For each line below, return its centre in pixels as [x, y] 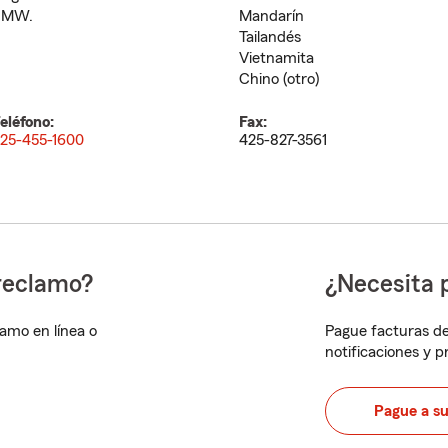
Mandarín [271, 16]
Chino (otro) [279, 79]
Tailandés [270, 37]
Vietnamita [276, 58]
